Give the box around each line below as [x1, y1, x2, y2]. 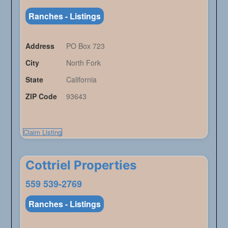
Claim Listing [23, 127, 62, 137]
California [66, 74, 97, 85]
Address [25, 41, 54, 51]
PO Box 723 [66, 41, 105, 51]
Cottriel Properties [25, 158, 136, 173]
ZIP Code [25, 91, 57, 102]
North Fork [66, 58, 101, 68]
